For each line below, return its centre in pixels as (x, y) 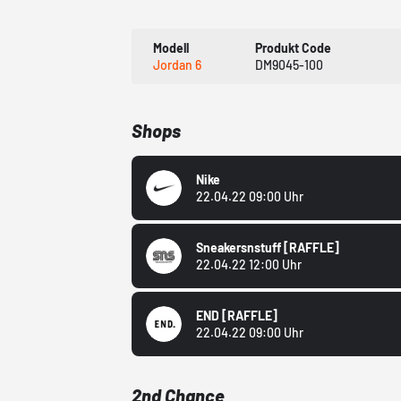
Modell (171, 48)
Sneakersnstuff (240, 248)
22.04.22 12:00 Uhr (249, 265)
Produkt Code (294, 48)
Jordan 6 (178, 65)
